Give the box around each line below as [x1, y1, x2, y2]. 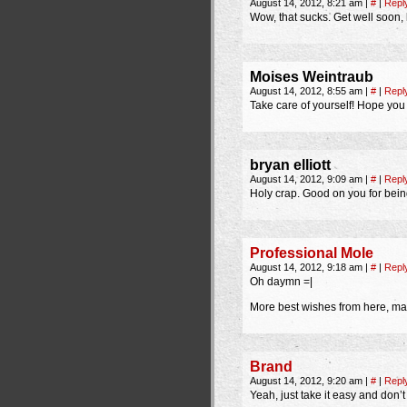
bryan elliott [250, 157, 331, 173]
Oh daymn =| [250, 275, 313, 288]
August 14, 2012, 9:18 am [250, 262, 365, 273]
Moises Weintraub [250, 69, 373, 84]
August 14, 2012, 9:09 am [250, 174, 365, 184]
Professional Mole [250, 245, 373, 261]
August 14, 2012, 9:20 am [250, 375, 365, 386]
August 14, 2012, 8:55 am [250, 85, 365, 96]
